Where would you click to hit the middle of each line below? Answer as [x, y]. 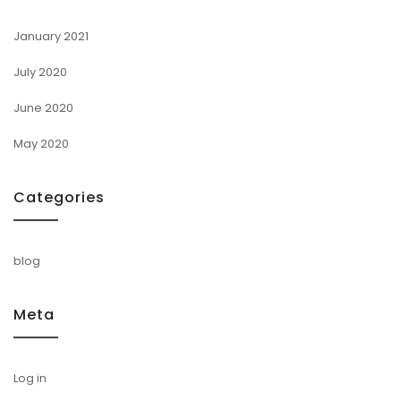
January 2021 [51, 36]
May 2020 [41, 143]
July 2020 [40, 72]
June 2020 [43, 107]
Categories [59, 197]
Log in [30, 378]
